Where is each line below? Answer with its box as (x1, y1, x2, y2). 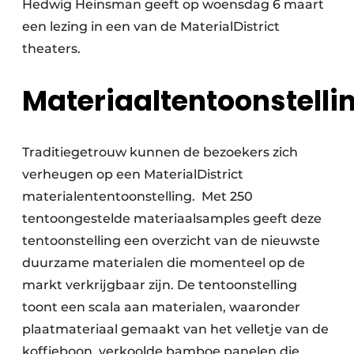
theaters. (22, 40, 81, 56)
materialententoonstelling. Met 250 (22, 188, 253, 204)
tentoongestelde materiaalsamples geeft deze (22, 210, 322, 226)
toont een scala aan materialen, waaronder (22, 299, 300, 314)
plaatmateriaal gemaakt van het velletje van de (22, 321, 329, 337)
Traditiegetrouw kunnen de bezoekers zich (22, 144, 298, 160)
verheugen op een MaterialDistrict (22, 166, 243, 182)
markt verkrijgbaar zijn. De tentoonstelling (22, 277, 297, 292)
